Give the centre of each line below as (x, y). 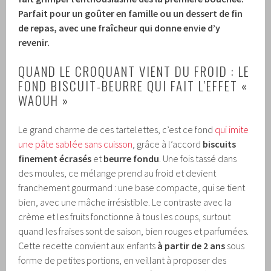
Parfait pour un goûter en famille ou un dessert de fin (131, 14)
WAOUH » (44, 100)
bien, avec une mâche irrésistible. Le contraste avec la (125, 202)
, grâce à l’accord (168, 144)
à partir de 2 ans (191, 246)
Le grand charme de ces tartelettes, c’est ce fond (117, 130)
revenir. (34, 43)
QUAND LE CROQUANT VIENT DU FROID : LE (134, 71)
